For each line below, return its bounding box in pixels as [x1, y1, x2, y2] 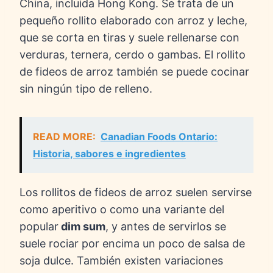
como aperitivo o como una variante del [19, 203, 224, 216]
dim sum [58, 220, 105, 233]
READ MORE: [33, 130, 96, 143]
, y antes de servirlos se [105, 220, 226, 233]
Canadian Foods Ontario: [101, 130, 218, 143]
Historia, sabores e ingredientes [33, 147, 186, 160]
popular [19, 220, 58, 233]
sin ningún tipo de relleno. [19, 82, 155, 96]
